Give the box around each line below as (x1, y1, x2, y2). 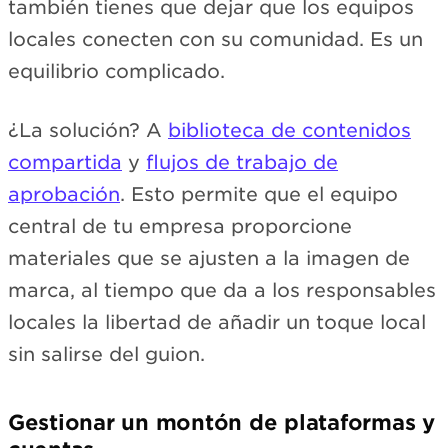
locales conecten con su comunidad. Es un (8, 28, 423, 52)
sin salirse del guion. (8, 342, 205, 366)
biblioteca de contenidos (168, 118, 411, 142)
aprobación (8, 182, 120, 206)
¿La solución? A (8, 118, 168, 142)
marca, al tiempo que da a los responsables (8, 278, 436, 302)
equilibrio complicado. (8, 60, 225, 84)
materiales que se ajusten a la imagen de (8, 246, 410, 270)
